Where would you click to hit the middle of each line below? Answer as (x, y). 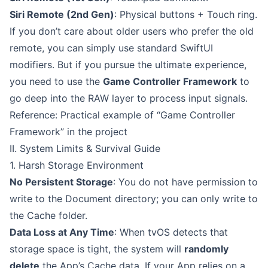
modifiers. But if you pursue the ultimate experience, (128, 65)
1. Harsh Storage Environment (77, 165)
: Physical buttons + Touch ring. (186, 14)
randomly (206, 249)
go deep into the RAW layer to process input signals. (129, 98)
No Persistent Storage (61, 182)
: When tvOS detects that (171, 232)
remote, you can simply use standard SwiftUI (111, 48)
